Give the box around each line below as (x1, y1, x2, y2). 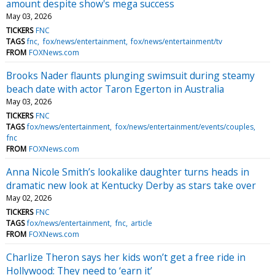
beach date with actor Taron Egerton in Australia (6, 82, 224, 96)
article (130, 217, 152, 228)
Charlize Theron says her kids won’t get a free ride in (6, 250, 246, 264)
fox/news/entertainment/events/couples (115, 121, 254, 132)
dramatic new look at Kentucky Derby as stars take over (6, 178, 256, 192)
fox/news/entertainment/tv (130, 36, 222, 47)
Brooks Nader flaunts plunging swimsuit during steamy (6, 68, 255, 82)
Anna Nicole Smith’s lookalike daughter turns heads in (6, 165, 249, 179)
